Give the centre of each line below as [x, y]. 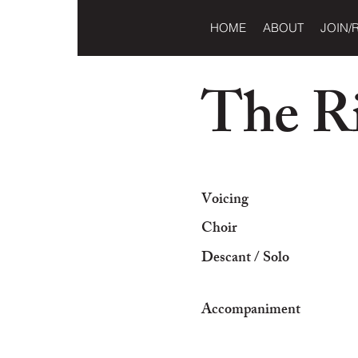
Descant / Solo [245, 259]
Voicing [225, 201]
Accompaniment [251, 311]
